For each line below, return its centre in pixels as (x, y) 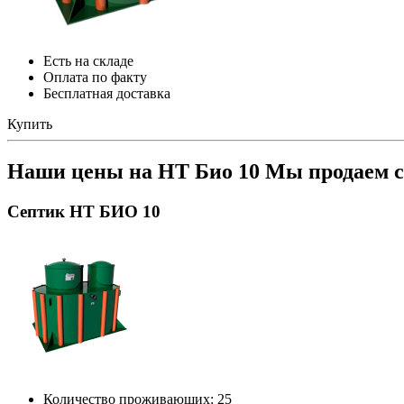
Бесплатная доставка (107, 93)
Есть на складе (88, 60)
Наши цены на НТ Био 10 (136, 171)
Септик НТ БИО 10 (84, 211)
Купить (30, 124)
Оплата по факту (95, 77)
